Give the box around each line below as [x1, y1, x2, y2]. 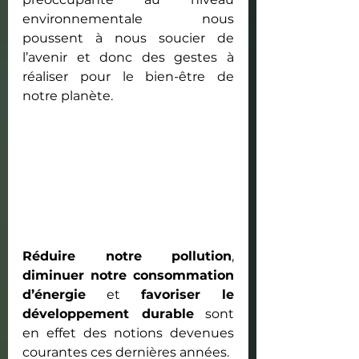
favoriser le [141, 286, 234, 302]
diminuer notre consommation [22, 267, 234, 283]
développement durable [22, 305, 194, 321]
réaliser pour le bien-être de [22, 68, 234, 84]
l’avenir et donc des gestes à [22, 49, 234, 65]
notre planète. [22, 87, 116, 103]
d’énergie [22, 286, 86, 302]
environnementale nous [22, 10, 234, 26]
